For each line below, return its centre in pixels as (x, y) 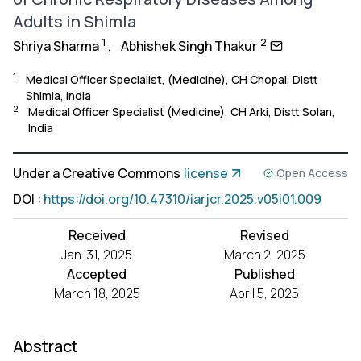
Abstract (46, 346)
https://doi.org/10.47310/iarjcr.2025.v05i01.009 (183, 199)
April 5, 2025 (264, 293)
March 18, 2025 (97, 293)
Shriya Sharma (56, 46)
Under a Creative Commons (97, 173)
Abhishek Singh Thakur (189, 46)
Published (264, 274)
